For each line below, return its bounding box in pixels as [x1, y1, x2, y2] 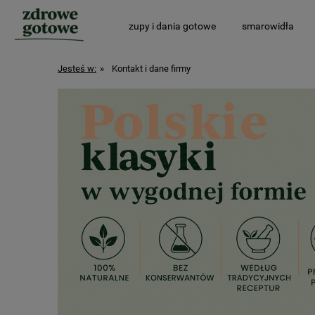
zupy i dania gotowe [129, 20, 217, 32]
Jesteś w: [58, 63, 96, 74]
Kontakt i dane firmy [111, 63, 191, 74]
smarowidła [242, 20, 295, 32]
